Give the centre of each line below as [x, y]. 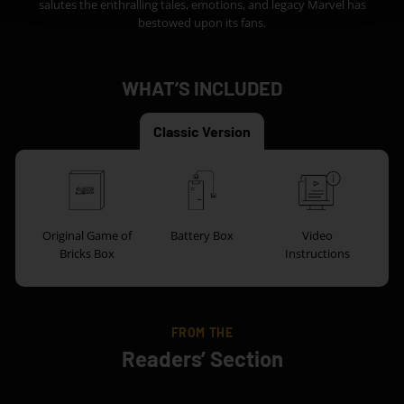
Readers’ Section [202, 358]
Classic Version [202, 131]
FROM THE [202, 332]
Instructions [317, 253]
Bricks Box [87, 253]
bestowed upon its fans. [202, 22]
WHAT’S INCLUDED [202, 87]
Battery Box [202, 235]
